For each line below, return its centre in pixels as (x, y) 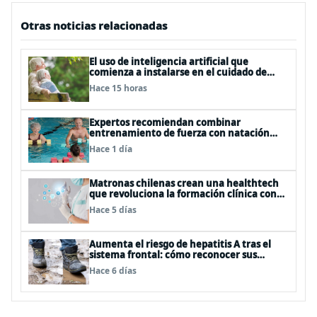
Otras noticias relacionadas (94, 25)
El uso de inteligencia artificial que (169, 62)
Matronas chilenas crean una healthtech (184, 183)
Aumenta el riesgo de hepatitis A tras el (180, 244)
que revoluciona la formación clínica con (183, 194)
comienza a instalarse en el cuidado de (178, 72)
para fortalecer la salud (143, 144)
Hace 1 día (111, 149)
